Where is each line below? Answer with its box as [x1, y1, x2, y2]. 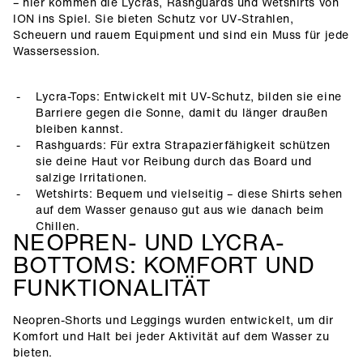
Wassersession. [13, 42, 100, 59]
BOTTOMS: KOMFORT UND [13, 248, 315, 281]
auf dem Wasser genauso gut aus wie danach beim [36, 201, 324, 218]
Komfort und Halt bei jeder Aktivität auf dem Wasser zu [13, 327, 330, 344]
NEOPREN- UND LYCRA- [13, 225, 285, 258]
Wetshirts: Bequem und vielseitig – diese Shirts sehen [36, 185, 343, 202]
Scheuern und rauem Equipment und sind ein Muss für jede [13, 26, 349, 43]
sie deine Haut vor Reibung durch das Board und [36, 152, 312, 169]
